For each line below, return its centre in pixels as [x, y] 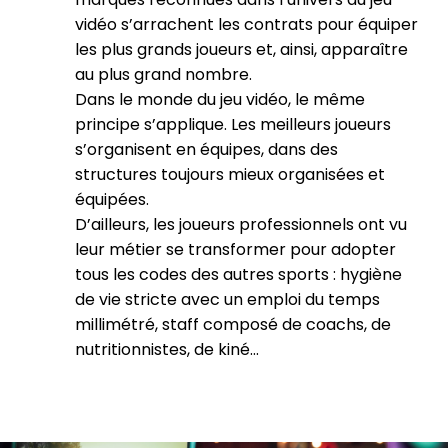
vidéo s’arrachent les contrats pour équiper [246, 24]
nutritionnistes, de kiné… [167, 349]
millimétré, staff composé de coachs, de [233, 324]
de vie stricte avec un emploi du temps [227, 299]
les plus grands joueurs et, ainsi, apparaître [241, 49]
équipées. [112, 199]
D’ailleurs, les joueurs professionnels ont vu [241, 224]
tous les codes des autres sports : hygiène [238, 274]
